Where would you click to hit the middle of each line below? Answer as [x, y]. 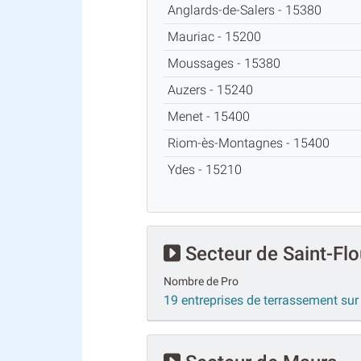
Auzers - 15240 [213, 89]
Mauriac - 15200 [217, 36]
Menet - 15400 [212, 116]
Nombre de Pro [201, 281]
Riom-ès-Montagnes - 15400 [251, 143]
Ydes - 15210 [207, 169]
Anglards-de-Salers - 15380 [247, 10]
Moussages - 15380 [227, 63]
